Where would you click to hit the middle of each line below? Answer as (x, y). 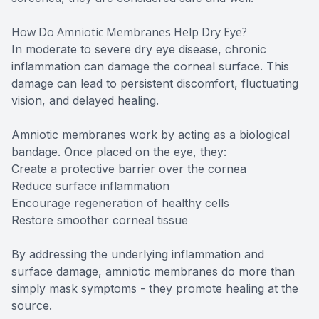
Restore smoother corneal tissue (100, 220)
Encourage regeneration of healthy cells (120, 203)
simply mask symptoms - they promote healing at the (155, 289)
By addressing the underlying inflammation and (138, 255)
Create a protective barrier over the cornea (129, 169)
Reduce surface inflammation (90, 186)
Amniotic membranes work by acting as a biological (151, 135)
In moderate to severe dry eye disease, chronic (139, 49)
